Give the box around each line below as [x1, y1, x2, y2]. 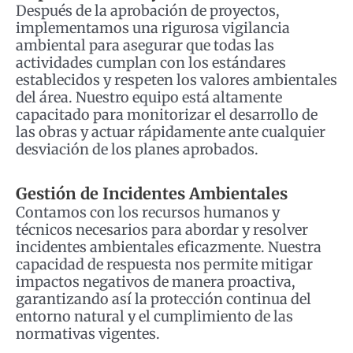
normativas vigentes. [16, 324, 160, 343]
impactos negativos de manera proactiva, [16, 272, 295, 291]
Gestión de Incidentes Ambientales [16, 183, 288, 203]
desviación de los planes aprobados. [16, 140, 258, 159]
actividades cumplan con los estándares [16, 54, 286, 72]
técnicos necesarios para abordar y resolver [16, 220, 308, 239]
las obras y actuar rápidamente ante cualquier [16, 123, 325, 142]
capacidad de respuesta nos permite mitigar [16, 255, 313, 273]
